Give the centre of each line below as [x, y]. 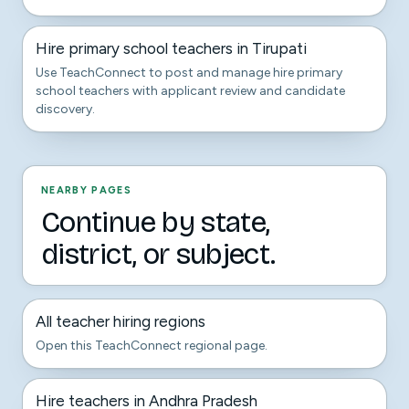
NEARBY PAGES [86, 190]
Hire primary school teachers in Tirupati [171, 48]
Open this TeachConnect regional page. [152, 346]
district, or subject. [158, 254]
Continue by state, [156, 222]
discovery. [65, 109]
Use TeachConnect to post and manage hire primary [189, 73]
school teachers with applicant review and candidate [190, 91]
